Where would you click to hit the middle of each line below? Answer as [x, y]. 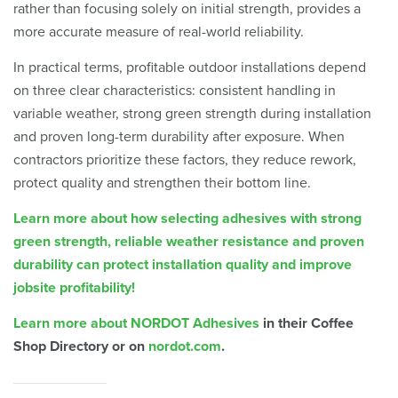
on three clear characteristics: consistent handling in [175, 90]
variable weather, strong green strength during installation [192, 113]
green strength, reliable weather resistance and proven [189, 241]
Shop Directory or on [81, 346]
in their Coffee [306, 323]
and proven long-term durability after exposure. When [179, 136]
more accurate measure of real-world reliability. [160, 32]
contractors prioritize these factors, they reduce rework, [185, 159]
